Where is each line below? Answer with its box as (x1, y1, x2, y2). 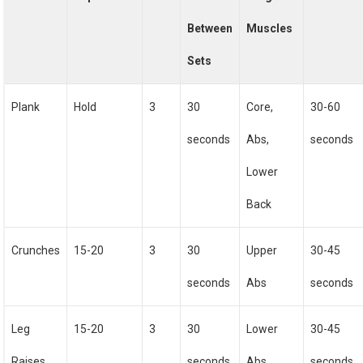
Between (187, 22, 233, 35)
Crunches (11, 244, 61, 257)
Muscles (246, 22, 293, 35)
